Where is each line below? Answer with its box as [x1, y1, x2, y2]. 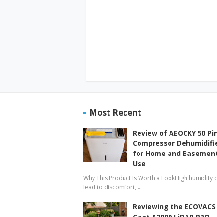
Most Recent [89, 107, 141, 118]
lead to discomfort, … [83, 183, 142, 191]
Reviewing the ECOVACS [133, 201, 216, 211]
